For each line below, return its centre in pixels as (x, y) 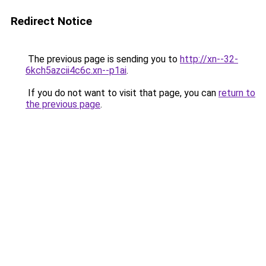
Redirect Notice (51, 21)
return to (237, 93)
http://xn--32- (209, 59)
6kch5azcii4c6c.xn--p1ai (76, 70)
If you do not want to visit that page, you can (122, 93)
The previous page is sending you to (103, 59)
